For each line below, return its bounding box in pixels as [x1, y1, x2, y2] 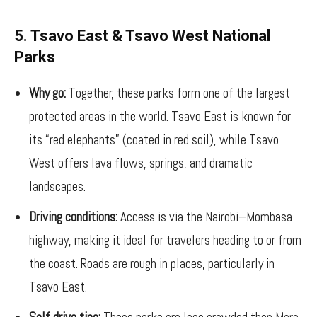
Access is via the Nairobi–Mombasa [117, 208, 292, 226]
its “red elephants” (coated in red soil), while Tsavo [29, 131, 279, 149]
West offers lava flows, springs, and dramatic [29, 154, 253, 172]
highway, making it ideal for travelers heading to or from [29, 231, 301, 249]
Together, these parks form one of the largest [66, 84, 290, 102]
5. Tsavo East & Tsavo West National [14, 27, 270, 45]
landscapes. [29, 178, 86, 195]
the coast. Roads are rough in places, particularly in [29, 255, 275, 272]
